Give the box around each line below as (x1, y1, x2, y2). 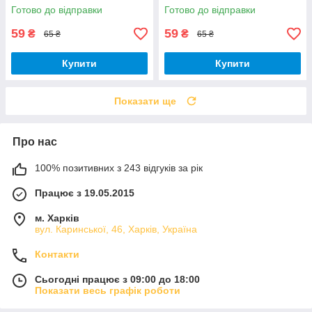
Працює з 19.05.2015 (35, 187, 134, 199)
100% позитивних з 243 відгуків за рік (35, 162, 203, 174)
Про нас (13, 136, 57, 148)
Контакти (35, 249, 79, 260)
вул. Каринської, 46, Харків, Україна (35, 224, 197, 235)
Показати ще (114, 95, 176, 107)
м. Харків (35, 212, 79, 224)
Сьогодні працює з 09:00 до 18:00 (35, 274, 200, 286)
